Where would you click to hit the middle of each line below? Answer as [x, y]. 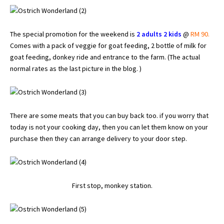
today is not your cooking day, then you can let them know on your [109, 127]
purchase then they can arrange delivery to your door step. [98, 138]
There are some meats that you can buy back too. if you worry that [109, 115]
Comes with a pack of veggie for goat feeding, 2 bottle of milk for [108, 45]
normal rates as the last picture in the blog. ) [76, 68]
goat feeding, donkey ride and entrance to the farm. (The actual [105, 57]
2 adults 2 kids [159, 34]
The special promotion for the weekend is [73, 34]
